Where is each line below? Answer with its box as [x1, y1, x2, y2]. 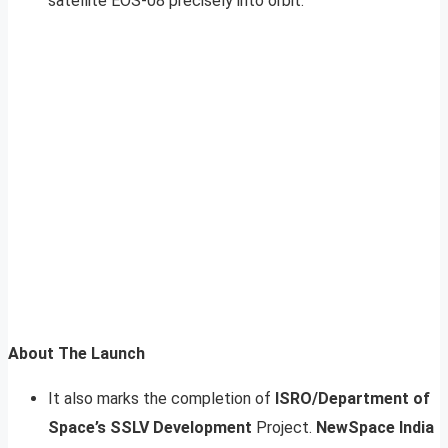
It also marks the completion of [48, 388, 275, 408]
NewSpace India [316, 417, 434, 437]
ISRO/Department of [275, 388, 430, 408]
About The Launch [8, 343, 145, 363]
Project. [252, 417, 316, 437]
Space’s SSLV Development [48, 417, 252, 437]
